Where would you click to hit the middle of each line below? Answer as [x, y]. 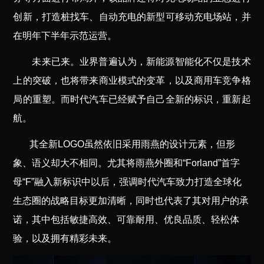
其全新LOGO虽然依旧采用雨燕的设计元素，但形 [133, 144]
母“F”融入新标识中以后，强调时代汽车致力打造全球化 [128, 182]
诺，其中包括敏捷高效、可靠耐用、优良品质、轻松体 [126, 220]
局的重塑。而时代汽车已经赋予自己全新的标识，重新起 [132, 100]
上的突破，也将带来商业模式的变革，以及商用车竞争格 [132, 81]
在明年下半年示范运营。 [65, 36]
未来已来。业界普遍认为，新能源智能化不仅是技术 [141, 62]
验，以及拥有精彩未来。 [65, 239]
